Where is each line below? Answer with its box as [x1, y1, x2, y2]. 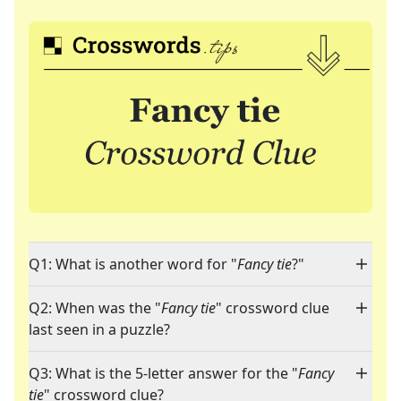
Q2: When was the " [29, 298, 161, 319]
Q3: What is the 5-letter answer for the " [29, 363, 298, 384]
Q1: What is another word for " [29, 254, 237, 275]
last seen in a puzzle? [29, 320, 170, 340]
